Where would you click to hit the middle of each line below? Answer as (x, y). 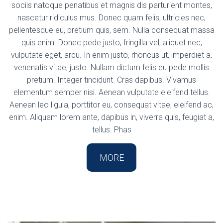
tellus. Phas (111, 129)
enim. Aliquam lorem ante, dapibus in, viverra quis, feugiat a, (111, 117)
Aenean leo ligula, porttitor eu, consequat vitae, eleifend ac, (111, 105)
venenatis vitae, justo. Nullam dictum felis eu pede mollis (111, 67)
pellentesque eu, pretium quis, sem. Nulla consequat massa (111, 30)
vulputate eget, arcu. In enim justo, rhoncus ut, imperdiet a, (111, 55)
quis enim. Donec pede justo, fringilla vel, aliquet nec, (111, 42)
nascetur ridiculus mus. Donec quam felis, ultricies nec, (111, 17)
